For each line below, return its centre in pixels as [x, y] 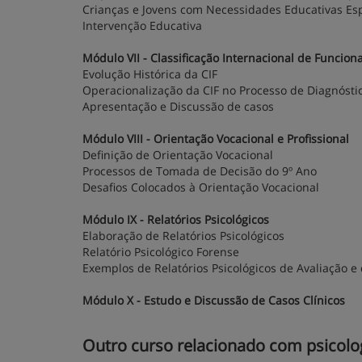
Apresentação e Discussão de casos [178, 106]
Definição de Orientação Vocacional [178, 155]
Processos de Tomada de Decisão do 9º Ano [200, 171]
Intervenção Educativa [142, 25]
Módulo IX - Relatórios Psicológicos [176, 219]
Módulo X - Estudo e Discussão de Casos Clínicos [214, 300]
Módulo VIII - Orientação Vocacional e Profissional [216, 139]
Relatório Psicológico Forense [161, 252]
